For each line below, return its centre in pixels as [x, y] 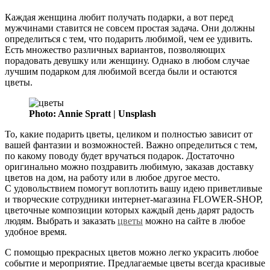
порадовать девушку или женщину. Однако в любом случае [127, 60]
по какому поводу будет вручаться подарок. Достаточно [120, 155]
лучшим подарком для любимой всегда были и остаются [121, 71]
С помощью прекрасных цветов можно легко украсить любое [132, 252]
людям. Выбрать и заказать [61, 221]
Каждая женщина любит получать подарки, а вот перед [119, 17]
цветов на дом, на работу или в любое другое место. [112, 177]
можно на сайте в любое [194, 221]
